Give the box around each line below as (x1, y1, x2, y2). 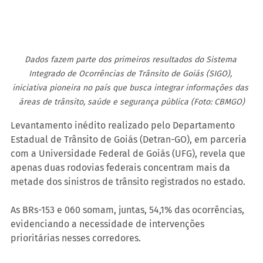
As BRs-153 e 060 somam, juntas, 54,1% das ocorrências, (11, 204, 247, 215)
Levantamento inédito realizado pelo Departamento (11, 119, 237, 131)
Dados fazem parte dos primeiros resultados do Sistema (24, 54, 239, 65)
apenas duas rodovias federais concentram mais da (11, 161, 232, 173)
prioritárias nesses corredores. (11, 232, 141, 244)
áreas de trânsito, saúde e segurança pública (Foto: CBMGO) (18, 96, 245, 107)
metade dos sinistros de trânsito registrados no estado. (11, 176, 245, 187)
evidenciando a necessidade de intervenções (11, 218, 207, 230)
